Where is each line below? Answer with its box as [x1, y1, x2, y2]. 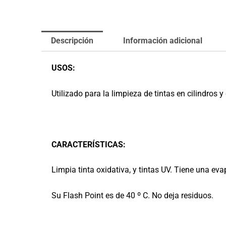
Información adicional [123, 36, 202, 46]
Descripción [51, 36, 94, 46]
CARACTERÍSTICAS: [51, 139, 126, 149]
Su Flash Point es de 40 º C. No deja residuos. [51, 191, 213, 201]
